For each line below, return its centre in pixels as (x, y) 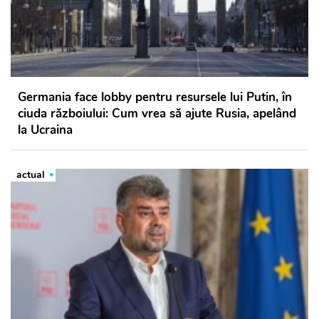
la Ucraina (45, 130)
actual (31, 175)
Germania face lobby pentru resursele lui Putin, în (155, 98)
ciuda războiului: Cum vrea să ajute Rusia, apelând (157, 114)
